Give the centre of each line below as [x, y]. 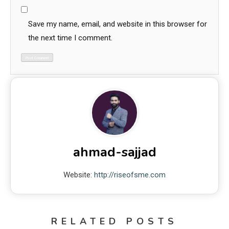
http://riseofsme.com [130, 175]
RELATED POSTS [114, 222]
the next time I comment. [70, 38]
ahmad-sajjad [114, 152]
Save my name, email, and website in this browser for [118, 24]
